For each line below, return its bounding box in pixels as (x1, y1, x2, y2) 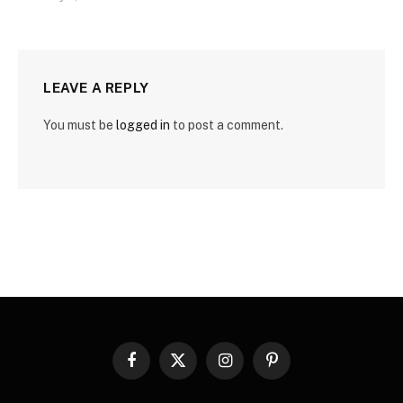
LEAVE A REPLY (43, 79, 149, 95)
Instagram (223, 361, 278, 375)
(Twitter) (176, 378, 223, 392)
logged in (116, 117, 170, 132)
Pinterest (270, 361, 321, 375)
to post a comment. (170, 117, 283, 132)
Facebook (130, 361, 184, 375)
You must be (43, 117, 116, 132)
